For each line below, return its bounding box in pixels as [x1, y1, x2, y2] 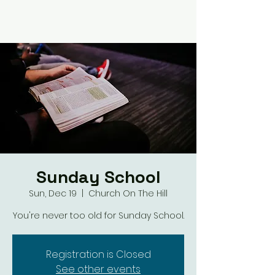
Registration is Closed [45, 247, 151, 261]
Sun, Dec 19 [29, 187, 77, 199]
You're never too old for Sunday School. [12, 209, 184, 222]
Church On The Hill [88, 187, 168, 199]
